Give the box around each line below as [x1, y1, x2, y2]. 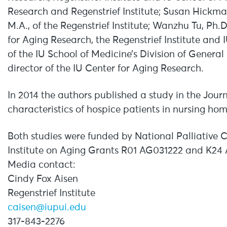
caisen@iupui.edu [8, 203, 86, 212]
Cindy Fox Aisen [8, 174, 78, 184]
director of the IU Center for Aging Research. [8, 64, 204, 73]
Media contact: [8, 160, 75, 170]
